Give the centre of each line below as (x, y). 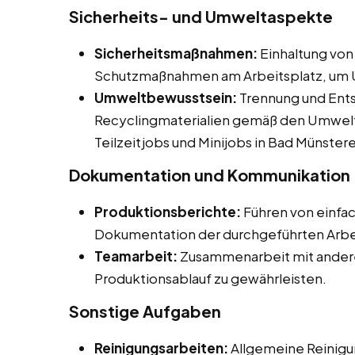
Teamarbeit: (136, 256)
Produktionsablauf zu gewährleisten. (210, 279)
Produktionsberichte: (168, 212)
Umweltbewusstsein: (166, 98)
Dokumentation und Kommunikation (210, 175)
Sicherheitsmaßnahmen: (176, 53)
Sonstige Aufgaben (145, 311)
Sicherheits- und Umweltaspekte (201, 17)
